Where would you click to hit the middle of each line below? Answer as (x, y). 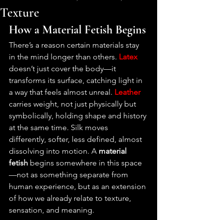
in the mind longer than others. (64, 57)
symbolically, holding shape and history (79, 116)
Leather (127, 92)
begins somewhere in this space (85, 163)
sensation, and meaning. (52, 210)
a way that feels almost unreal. (62, 92)
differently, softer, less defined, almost (76, 139)
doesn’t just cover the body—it (63, 69)
